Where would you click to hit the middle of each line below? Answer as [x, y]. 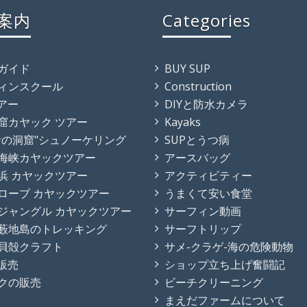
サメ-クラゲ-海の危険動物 [229, 247]
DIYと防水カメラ [206, 104]
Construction [198, 86]
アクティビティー [208, 175]
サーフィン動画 [202, 211]
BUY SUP [187, 69]
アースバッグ [197, 158]
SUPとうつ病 [197, 140]
